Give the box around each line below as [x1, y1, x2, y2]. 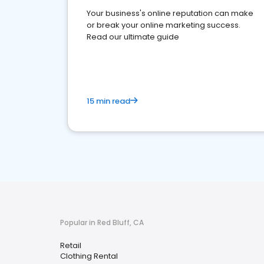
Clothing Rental [60, 250, 118, 262]
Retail [60, 240, 81, 251]
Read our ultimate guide [87, 31, 179, 42]
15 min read [87, 95, 130, 107]
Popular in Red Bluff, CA [60, 217, 144, 227]
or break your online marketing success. [87, 19, 240, 31]
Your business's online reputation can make [87, 8, 253, 19]
